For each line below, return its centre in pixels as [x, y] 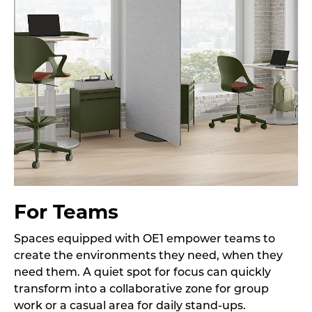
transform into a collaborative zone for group [141, 290]
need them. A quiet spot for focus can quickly [142, 273]
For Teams [66, 212]
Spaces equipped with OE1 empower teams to [145, 240]
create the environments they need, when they [148, 256]
